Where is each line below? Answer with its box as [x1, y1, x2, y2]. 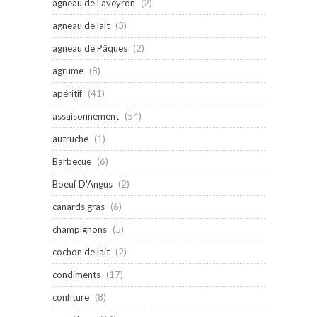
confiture [52, 291, 89, 303]
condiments [52, 268, 100, 280]
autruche [52, 132, 88, 144]
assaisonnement [52, 110, 119, 122]
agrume [52, 64, 83, 76]
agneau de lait [52, 19, 110, 31]
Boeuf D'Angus [52, 178, 113, 190]
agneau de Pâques [52, 42, 127, 54]
